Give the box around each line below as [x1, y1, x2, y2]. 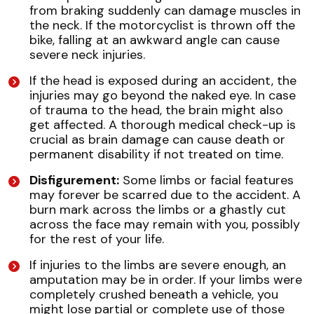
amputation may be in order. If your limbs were [29, 271, 302, 289]
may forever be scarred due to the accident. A [29, 186, 301, 204]
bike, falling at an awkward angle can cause [29, 32, 280, 49]
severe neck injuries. [29, 46, 145, 64]
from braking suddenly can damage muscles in [29, 2, 301, 20]
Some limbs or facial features [119, 172, 294, 189]
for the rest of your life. [29, 231, 164, 248]
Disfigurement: [29, 172, 119, 189]
